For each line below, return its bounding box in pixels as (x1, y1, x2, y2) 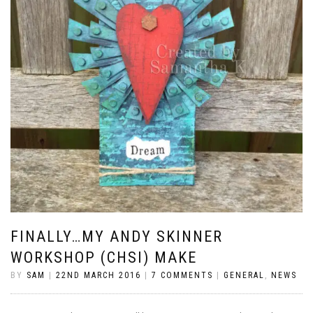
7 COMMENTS (152, 270, 213, 280)
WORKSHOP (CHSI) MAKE (10, 248, 197, 266)
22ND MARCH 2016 (56, 270, 141, 280)
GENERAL (224, 270, 265, 280)
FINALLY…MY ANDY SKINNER (10, 227, 223, 245)
